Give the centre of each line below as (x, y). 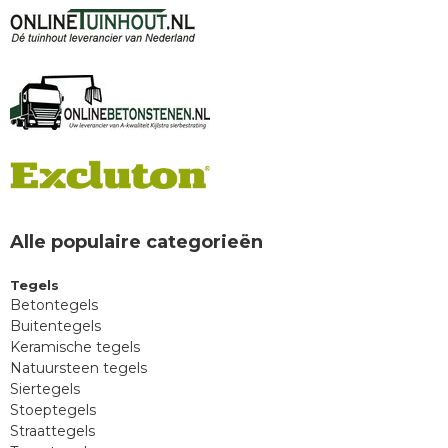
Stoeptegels (53, 410)
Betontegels (54, 305)
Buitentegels (55, 326)
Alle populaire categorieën (136, 242)
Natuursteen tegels (78, 368)
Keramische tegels (75, 347)
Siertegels (45, 389)
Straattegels (52, 431)
